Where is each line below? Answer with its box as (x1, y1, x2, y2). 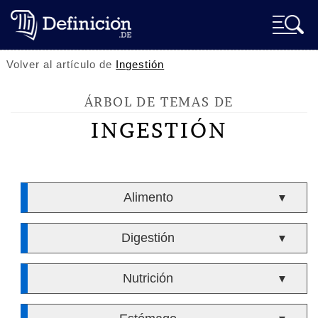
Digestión (121, 231, 175, 245)
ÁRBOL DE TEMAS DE (84, 94, 234, 110)
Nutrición (123, 271, 174, 285)
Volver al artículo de (6, 58, 116, 70)
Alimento (123, 190, 173, 204)
